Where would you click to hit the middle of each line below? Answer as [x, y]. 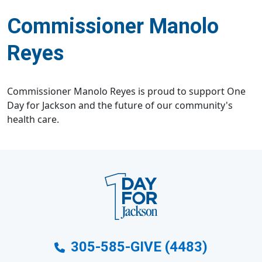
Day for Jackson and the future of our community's [120, 106]
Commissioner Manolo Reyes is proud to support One [126, 92]
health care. [33, 120]
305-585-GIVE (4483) [137, 247]
